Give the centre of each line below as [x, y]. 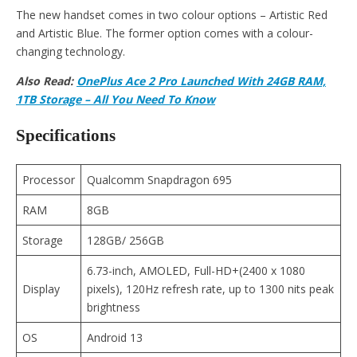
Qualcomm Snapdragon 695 [159, 179]
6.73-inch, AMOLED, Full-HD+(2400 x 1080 [196, 270]
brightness [114, 307]
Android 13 [115, 337]
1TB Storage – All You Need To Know [116, 99]
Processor [49, 179]
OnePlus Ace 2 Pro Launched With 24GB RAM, [201, 80]
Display [41, 288]
